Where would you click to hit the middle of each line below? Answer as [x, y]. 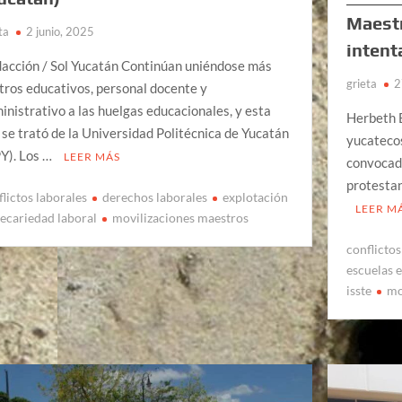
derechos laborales [155, 197]
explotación [256, 197]
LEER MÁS [92, 156]
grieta [362, 83]
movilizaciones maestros [181, 218]
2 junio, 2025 [61, 31]
